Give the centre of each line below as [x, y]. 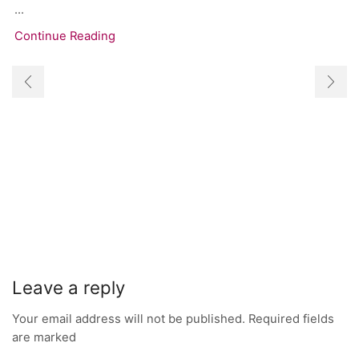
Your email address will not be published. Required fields [173, 319]
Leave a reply [69, 287]
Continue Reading [65, 36]
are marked [44, 338]
